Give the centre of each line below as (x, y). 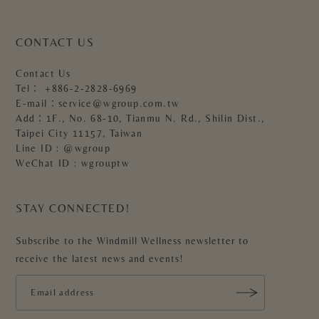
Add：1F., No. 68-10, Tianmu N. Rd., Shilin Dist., (140, 118)
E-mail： (37, 103)
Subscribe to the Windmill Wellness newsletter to (132, 240)
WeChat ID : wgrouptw (73, 163)
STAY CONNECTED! (73, 208)
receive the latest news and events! (100, 258)
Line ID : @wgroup (63, 148)
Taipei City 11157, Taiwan (79, 133)
